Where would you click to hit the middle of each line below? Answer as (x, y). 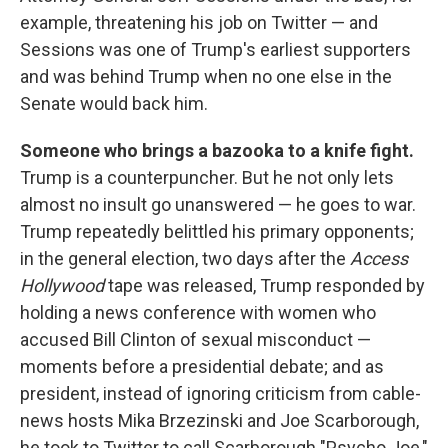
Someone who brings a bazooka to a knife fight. (217, 151)
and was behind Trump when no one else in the (206, 77)
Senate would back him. (114, 104)
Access (379, 259)
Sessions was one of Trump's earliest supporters (215, 50)
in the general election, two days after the (185, 259)
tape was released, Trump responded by (266, 286)
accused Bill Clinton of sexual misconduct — (195, 340)
